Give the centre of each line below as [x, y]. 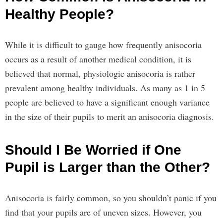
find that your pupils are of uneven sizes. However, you [103, 212]
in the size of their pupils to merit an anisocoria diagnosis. [110, 116]
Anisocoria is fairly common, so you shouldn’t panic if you [111, 198]
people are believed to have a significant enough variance [107, 102]
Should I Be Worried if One [93, 150]
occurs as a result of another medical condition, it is [98, 59]
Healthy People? [59, 14]
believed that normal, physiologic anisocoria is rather [100, 73]
